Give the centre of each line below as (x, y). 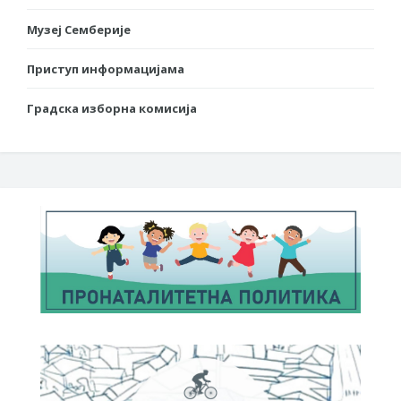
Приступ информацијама (106, 68)
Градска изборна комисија (112, 108)
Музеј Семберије (79, 29)
